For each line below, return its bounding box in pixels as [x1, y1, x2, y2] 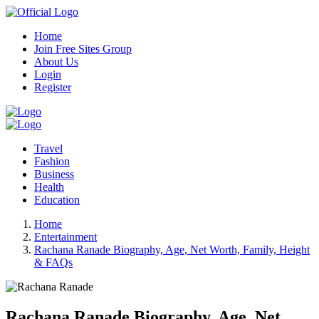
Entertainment [34, 231, 97, 243]
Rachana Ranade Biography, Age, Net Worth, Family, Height [34, 244, 310, 256]
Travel [34, 142, 63, 155]
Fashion [34, 155, 70, 167]
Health [34, 181, 64, 193]
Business [34, 168, 74, 180]
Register [34, 81, 71, 93]
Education [34, 194, 80, 206]
